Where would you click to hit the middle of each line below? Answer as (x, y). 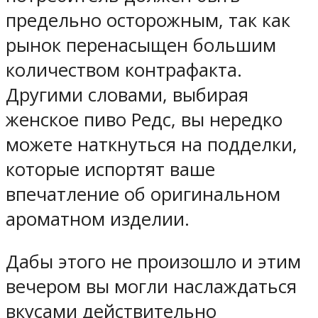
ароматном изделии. (98, 219)
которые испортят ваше (110, 169)
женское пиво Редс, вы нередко (144, 119)
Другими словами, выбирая (127, 94)
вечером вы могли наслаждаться (151, 287)
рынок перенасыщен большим (141, 45)
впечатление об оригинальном (143, 194)
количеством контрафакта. (124, 70)
